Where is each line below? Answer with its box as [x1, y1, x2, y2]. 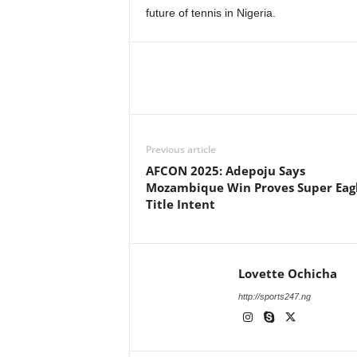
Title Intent [145, 196, 215, 212]
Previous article [145, 143, 216, 156]
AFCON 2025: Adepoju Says [145, 163, 305, 178]
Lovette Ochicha [237, 265, 337, 281]
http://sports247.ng [237, 292, 311, 301]
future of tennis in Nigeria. [145, 6, 276, 19]
